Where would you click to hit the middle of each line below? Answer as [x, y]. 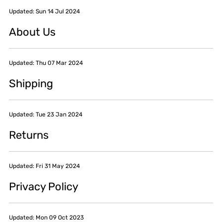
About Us [32, 32]
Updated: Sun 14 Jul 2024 [44, 11]
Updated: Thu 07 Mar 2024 [46, 63]
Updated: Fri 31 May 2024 [44, 166]
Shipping [31, 83]
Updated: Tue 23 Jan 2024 [46, 114]
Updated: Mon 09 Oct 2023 [46, 217]
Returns [29, 135]
